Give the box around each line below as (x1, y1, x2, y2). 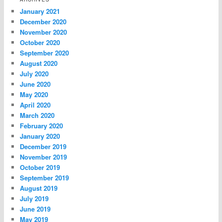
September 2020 (20, 48, 69, 58)
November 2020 (20, 27, 67, 37)
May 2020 (20, 90, 49, 100)
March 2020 (20, 111, 55, 120)
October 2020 (20, 38, 60, 48)
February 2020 (20, 121, 63, 131)
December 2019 (20, 142, 67, 152)
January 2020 (20, 131, 60, 141)
